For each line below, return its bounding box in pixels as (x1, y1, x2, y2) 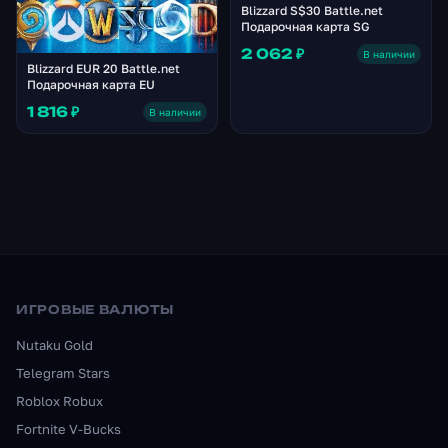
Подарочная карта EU (27, 76, 155, 92)
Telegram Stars (16, 365, 110, 381)
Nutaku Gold (16, 337, 93, 353)
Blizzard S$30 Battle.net (241, 3, 383, 19)
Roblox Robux (16, 393, 103, 409)
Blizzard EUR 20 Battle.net (27, 60, 180, 76)
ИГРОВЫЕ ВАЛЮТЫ (16, 302, 175, 317)
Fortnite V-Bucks (16, 421, 121, 437)
